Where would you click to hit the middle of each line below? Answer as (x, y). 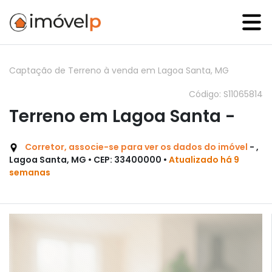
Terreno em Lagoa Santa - (122, 116)
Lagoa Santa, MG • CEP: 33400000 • (89, 160)
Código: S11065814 (226, 94)
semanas (30, 172)
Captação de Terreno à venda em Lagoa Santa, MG (119, 70)
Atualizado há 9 (204, 160)
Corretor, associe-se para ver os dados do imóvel (136, 147)
